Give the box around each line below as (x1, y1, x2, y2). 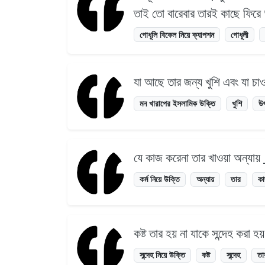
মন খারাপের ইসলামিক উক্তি (140, 98, 216, 109)
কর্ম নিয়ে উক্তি (140, 173, 180, 185)
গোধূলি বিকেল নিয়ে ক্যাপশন (140, 28, 215, 40)
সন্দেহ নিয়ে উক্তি (140, 249, 186, 261)
